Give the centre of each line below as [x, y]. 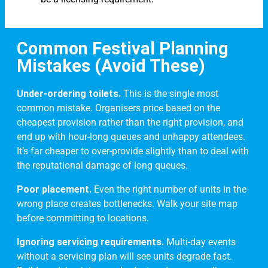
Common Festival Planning [123, 49]
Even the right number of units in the [169, 190]
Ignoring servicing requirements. [90, 242]
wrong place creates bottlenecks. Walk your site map [127, 204]
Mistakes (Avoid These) [111, 66]
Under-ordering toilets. [69, 94]
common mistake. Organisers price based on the [118, 108]
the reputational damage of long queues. [102, 166]
